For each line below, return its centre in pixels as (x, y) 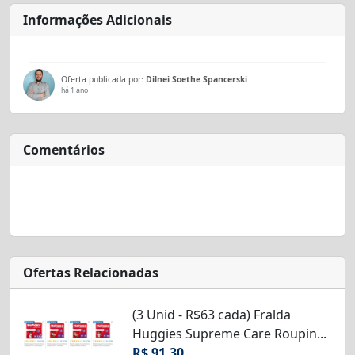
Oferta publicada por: (103, 79)
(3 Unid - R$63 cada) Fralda (211, 314)
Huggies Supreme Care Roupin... (229, 333)
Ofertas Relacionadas (91, 272)
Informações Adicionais (97, 19)
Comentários (64, 149)
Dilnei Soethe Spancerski (197, 79)
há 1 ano (74, 90)
